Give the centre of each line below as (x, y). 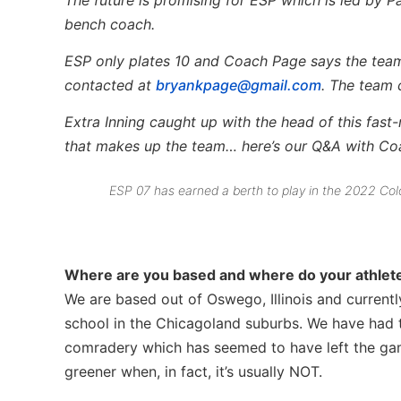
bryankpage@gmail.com (239, 85)
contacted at (110, 85)
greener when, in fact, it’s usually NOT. (193, 371)
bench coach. (110, 24)
